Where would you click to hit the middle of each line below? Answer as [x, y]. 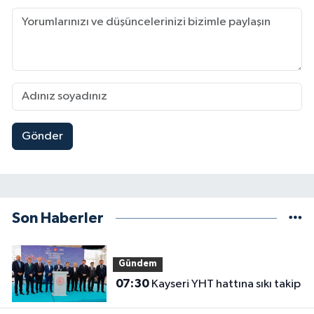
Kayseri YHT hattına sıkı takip [226, 284]
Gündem [137, 264]
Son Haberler [58, 219]
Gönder [42, 137]
